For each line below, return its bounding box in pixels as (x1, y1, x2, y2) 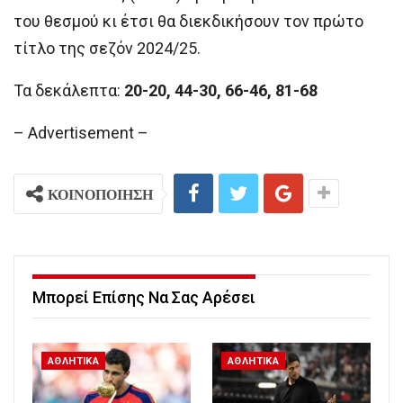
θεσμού (44, 12, 99, 31)
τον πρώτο (283, 12, 363, 31)
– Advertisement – (13, 123, 148, 143)
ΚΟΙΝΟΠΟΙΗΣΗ (48, 185, 153, 203)
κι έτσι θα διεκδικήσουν (103, 12, 283, 31)
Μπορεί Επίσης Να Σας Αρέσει (32, 288, 255, 308)
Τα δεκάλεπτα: (13, 81, 121, 101)
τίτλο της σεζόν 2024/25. (13, 39, 201, 58)
